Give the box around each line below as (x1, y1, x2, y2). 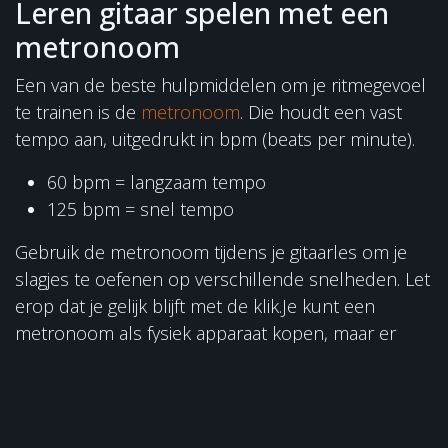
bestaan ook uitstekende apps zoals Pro (15, 347, 344, 372)
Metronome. (15, 374, 116, 399)
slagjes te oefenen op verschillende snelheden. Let (15, 266, 430, 291)
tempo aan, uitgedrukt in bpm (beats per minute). (15, 126, 420, 151)
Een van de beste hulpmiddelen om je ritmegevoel (15, 72, 426, 97)
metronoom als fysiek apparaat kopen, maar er (15, 320, 396, 345)
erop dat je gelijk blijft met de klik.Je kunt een (15, 293, 375, 318)
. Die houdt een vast (240, 99, 402, 124)
